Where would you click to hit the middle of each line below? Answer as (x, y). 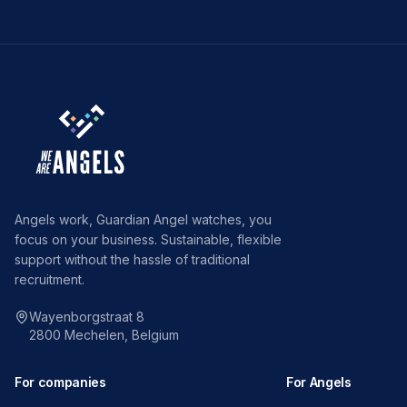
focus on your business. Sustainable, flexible (148, 239)
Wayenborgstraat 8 (87, 317)
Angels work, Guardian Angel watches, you (143, 219)
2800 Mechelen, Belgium (104, 335)
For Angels (319, 382)
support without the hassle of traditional (132, 259)
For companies (60, 382)
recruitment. (50, 279)
